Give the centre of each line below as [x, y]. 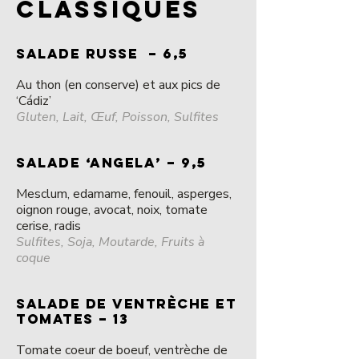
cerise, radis [48, 226]
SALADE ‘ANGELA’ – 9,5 [111, 163]
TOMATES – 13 [72, 319]
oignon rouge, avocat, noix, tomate [112, 210]
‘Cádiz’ [34, 101]
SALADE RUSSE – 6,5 [102, 54]
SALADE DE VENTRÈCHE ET [126, 304]
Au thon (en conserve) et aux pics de [118, 85]
